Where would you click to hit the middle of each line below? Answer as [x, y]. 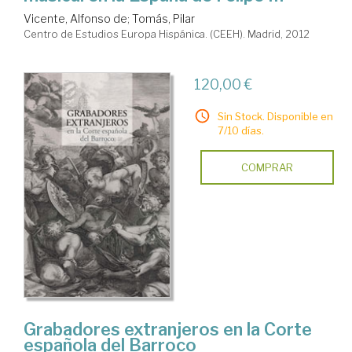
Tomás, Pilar [163, 19]
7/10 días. [240, 131]
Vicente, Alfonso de [75, 19]
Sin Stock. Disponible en [275, 117]
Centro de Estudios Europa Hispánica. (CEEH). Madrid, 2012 [167, 34]
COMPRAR [267, 168]
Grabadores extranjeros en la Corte [168, 330]
